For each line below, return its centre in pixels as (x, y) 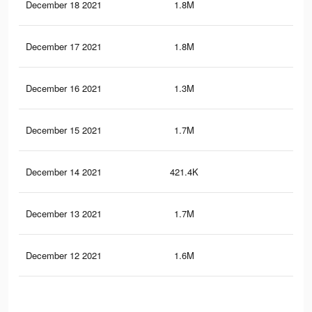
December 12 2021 (64, 256)
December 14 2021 (64, 172)
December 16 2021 (64, 88)
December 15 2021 (64, 130)
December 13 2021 (64, 214)
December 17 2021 (64, 47)
